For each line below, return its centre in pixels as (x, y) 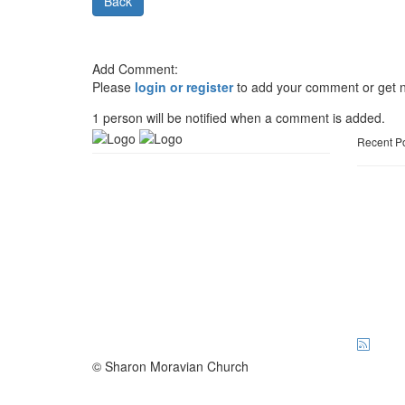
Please (113, 87)
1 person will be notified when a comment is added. (239, 118)
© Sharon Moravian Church (170, 367)
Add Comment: (135, 69)
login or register (184, 87)
